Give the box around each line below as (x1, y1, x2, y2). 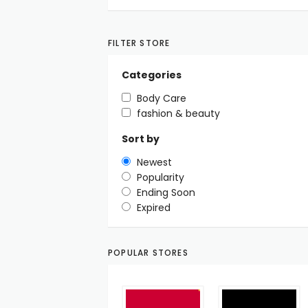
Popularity (137, 170, 184, 184)
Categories (122, 67, 181, 82)
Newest (137, 155, 172, 169)
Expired (137, 200, 170, 214)
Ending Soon (137, 185, 195, 199)
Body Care (137, 91, 186, 105)
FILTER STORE (108, 36, 170, 49)
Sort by (122, 131, 159, 146)
